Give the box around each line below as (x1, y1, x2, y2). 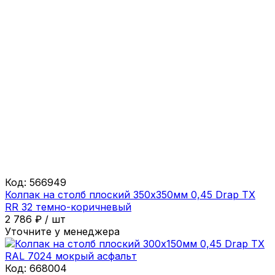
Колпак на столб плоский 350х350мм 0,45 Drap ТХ (5, 188, 255, 201)
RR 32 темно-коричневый (5, 200, 131, 213)
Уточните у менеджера (5, 225, 120, 238)
